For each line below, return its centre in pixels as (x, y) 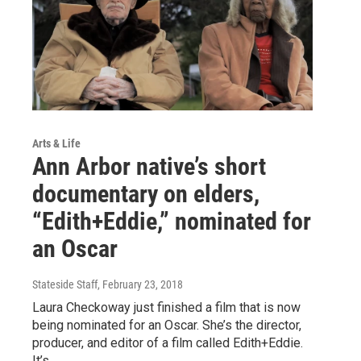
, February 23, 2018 (140, 285)
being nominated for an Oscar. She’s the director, (167, 326)
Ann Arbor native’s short (149, 167)
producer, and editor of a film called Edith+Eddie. (168, 343)
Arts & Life (56, 144)
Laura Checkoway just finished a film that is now (166, 308)
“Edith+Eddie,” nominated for (172, 222)
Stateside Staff (65, 285)
